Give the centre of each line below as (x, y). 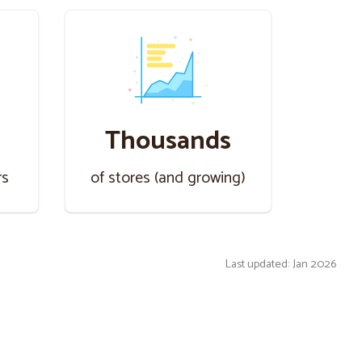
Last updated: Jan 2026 (280, 264)
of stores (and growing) (168, 178)
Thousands (168, 141)
